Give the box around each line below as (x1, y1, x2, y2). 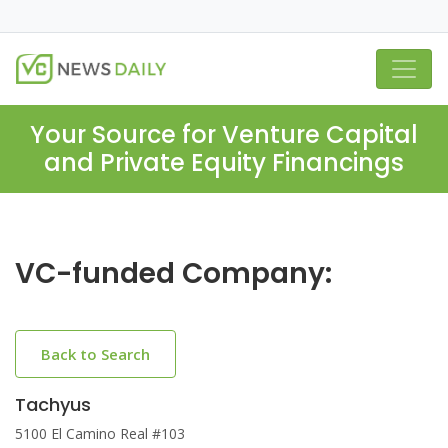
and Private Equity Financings (44, 146, 404, 179)
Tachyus (15, 392, 91, 417)
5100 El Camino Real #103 (15, 424, 185, 443)
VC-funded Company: (15, 254, 332, 293)
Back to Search (41, 344, 150, 364)
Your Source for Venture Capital (30, 118, 418, 151)
